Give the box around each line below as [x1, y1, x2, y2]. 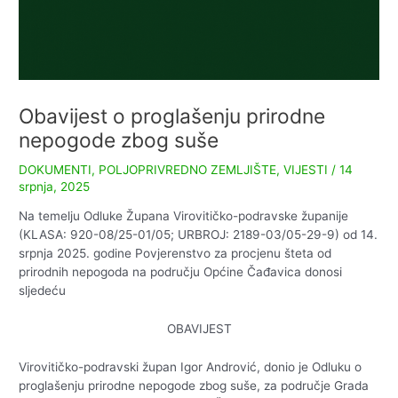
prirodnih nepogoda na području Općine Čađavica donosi [19, 265, 343, 280]
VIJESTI [283, 162, 329, 177]
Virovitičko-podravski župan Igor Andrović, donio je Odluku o [19, 360, 362, 375]
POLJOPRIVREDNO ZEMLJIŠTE [99, 162, 277, 177]
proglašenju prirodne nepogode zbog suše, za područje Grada [19, 378, 370, 394]
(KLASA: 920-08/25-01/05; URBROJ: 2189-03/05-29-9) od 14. [19, 227, 378, 243]
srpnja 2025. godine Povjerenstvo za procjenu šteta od [19, 246, 332, 261]
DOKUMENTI [19, 162, 92, 177]
